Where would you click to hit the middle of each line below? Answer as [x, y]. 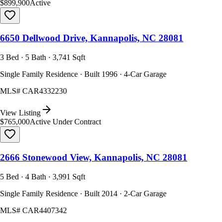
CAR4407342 [45, 210]
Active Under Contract [65, 122]
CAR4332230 [45, 91]
